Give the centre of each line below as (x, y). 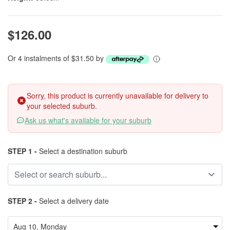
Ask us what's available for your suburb (88, 120)
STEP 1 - (22, 151)
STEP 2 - (22, 201)
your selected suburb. (62, 106)
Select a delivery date (73, 201)
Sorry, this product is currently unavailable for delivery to (118, 95)
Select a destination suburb (82, 151)
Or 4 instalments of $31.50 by (57, 58)
